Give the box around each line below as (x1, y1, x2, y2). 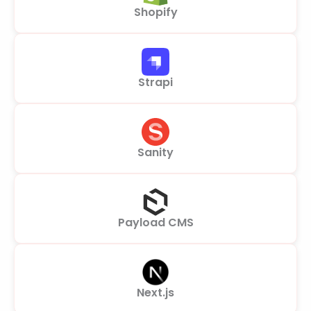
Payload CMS (117, 215, 194, 230)
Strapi (138, 74, 173, 90)
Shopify (133, 4, 178, 20)
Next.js (137, 285, 174, 301)
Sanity (137, 144, 174, 160)
